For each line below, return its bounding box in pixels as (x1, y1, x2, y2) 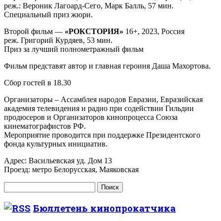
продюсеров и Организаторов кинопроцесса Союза (4, 112, 178, 121)
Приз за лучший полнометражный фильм (4, 44, 144, 53)
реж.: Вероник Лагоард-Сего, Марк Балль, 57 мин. (4, 1, 174, 10)
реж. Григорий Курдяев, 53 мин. (4, 36, 112, 44)
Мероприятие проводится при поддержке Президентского (4, 130, 200, 139)
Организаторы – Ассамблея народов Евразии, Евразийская (4, 95, 203, 104)
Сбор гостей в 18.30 (4, 78, 71, 87)
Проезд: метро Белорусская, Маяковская (4, 165, 139, 174)
